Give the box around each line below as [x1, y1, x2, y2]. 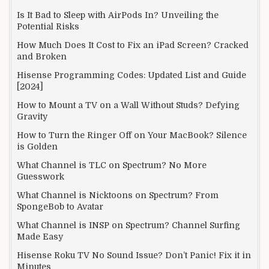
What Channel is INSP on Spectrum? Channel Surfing [17, 220, 240, 230]
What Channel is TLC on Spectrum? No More [17, 160, 207, 170]
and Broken [17, 51, 67, 61]
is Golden [17, 141, 58, 151]
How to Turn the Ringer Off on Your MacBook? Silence [17, 130, 247, 140]
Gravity [17, 111, 47, 121]
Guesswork [17, 171, 64, 181]
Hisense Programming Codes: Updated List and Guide [17, 70, 246, 80]
